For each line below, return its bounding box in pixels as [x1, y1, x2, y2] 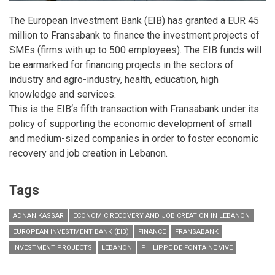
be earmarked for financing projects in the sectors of [9, 58, 234, 71]
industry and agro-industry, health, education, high [9, 73, 219, 85]
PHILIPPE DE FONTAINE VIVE [141, 243, 233, 252]
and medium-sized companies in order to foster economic [9, 132, 258, 144]
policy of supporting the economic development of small [9, 117, 252, 130]
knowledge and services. [9, 88, 116, 100]
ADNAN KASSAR [13, 211, 64, 220]
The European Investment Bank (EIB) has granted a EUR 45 [9, 14, 259, 26]
